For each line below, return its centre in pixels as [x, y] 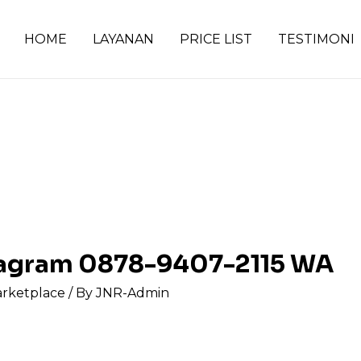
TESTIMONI [316, 39]
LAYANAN [123, 39]
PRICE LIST [216, 39]
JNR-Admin [132, 293]
